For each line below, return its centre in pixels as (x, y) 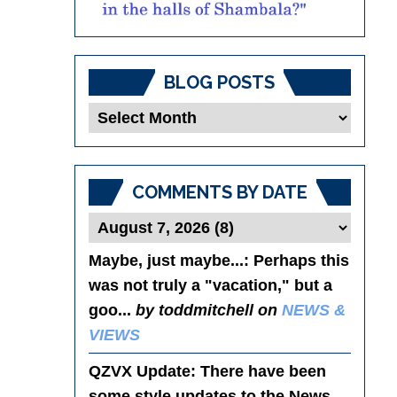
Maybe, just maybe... (166, 260)
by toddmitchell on (208, 310)
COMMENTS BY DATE (219, 192)
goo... (112, 310)
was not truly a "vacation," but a (210, 285)
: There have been (258, 371)
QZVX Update (139, 371)
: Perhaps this (296, 260)
